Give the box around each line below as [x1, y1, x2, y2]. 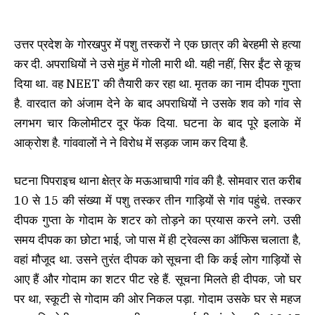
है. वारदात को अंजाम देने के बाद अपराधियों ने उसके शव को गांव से [14, 96, 301, 111]
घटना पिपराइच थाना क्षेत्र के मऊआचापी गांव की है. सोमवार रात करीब [14, 173, 301, 189]
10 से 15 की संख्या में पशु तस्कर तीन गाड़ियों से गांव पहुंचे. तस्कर [14, 193, 301, 209]
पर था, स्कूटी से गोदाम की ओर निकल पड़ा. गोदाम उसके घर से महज [14, 291, 301, 307]
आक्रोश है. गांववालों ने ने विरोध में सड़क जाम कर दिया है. [14, 135, 248, 150]
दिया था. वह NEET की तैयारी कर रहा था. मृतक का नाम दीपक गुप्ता [14, 76, 301, 91]
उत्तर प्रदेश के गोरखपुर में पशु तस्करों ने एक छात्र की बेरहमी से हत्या [14, 37, 301, 52]
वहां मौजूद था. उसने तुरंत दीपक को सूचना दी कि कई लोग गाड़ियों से [14, 252, 301, 268]
